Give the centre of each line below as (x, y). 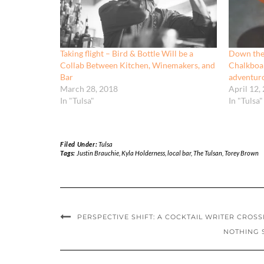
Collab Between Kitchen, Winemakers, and (138, 65)
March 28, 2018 (89, 89)
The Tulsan (207, 153)
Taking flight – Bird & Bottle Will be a (127, 54)
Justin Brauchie (98, 153)
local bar (179, 153)
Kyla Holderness (143, 153)
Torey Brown (241, 153)
